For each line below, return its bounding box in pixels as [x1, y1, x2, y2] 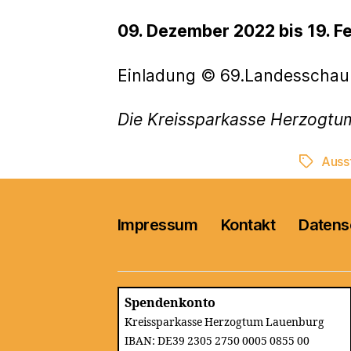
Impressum [118, 215, 198, 234]
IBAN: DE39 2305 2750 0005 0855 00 [125, 335, 309, 348]
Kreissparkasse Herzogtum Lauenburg [125, 316, 324, 329]
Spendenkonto [125, 295, 215, 311]
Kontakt [221, 215, 276, 234]
